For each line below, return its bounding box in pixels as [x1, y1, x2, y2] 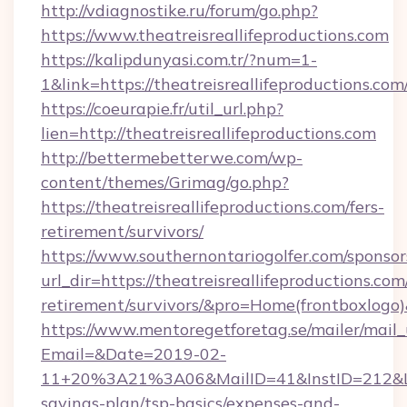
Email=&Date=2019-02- [41, 343, 226, 364]
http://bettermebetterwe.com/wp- [41, 147, 303, 168]
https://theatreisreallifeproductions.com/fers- [41, 196, 384, 217]
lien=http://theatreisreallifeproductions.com [41, 123, 376, 144]
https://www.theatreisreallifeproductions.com [41, 25, 389, 45]
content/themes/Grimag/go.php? [41, 172, 289, 193]
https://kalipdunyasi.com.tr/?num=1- [41, 49, 317, 70]
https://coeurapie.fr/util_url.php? [41, 98, 283, 119]
